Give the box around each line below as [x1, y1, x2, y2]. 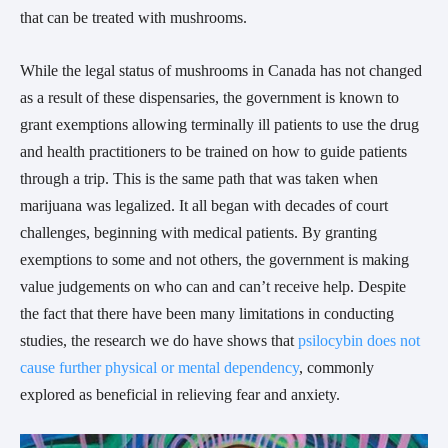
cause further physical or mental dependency [20, 359, 299, 377]
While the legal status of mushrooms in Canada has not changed [20, 62, 422, 80]
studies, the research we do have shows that [20, 332, 298, 350]
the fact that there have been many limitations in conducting [20, 305, 394, 323]
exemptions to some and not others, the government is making [20, 251, 409, 269]
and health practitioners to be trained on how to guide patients [20, 143, 407, 161]
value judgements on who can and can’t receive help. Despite [20, 278, 406, 296]
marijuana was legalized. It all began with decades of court [20, 197, 388, 215]
